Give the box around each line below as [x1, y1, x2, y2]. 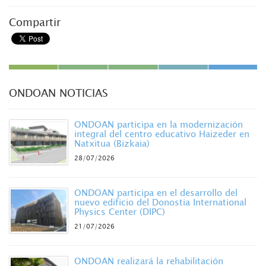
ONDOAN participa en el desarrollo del [74, 187, 237, 198]
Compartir [9, 15, 61, 28]
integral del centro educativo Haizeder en [74, 128, 249, 140]
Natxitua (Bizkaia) [74, 138, 150, 149]
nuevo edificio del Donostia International [74, 197, 246, 208]
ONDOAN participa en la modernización [74, 119, 243, 130]
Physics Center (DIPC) [74, 206, 165, 217]
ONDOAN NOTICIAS [9, 86, 108, 100]
